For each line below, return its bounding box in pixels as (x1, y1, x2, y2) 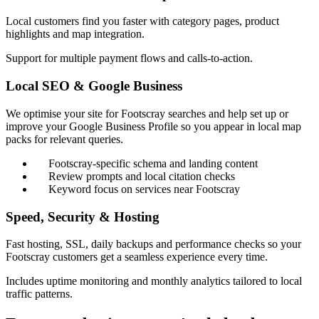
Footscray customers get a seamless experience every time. (6, 251, 268, 263)
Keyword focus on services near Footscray (48, 182, 240, 195)
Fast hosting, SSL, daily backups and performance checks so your (6, 238, 301, 251)
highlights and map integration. (6, 28, 145, 41)
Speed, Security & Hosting (6, 209, 159, 224)
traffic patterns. (6, 288, 73, 300)
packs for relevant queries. (6, 132, 123, 145)
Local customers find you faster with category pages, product (6, 15, 279, 28)
